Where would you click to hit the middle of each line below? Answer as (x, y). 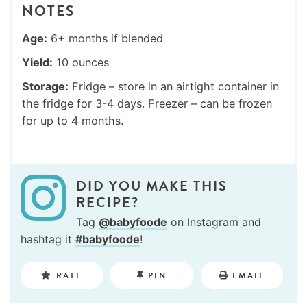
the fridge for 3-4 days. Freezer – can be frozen (147, 103)
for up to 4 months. (73, 120)
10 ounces (81, 62)
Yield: (37, 62)
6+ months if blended (105, 38)
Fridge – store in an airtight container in (174, 86)
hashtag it (48, 239)
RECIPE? (108, 202)
